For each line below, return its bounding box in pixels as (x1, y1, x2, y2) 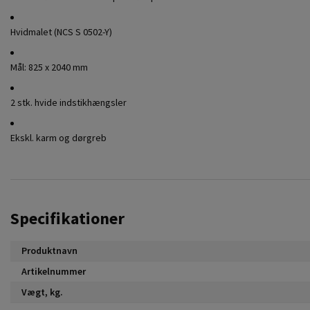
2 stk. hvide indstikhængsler (10, 95, 127, 109)
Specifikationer (10, 207, 125, 229)
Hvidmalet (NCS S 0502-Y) (10, 25, 112, 38)
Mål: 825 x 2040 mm (10, 60, 88, 73)
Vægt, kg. (21, 285, 63, 298)
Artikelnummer (21, 264, 86, 277)
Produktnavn (21, 244, 77, 257)
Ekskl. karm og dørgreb (10, 131, 107, 144)
